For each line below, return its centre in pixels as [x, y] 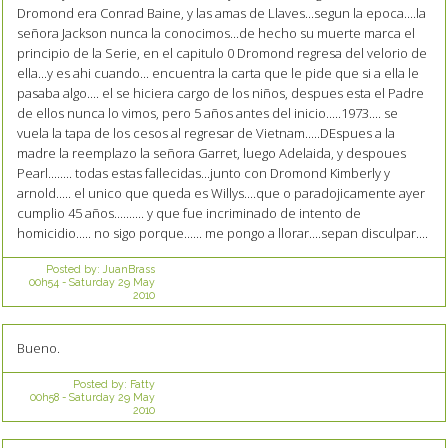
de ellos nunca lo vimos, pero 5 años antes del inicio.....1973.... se [207, 113]
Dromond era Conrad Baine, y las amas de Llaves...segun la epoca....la [221, 13]
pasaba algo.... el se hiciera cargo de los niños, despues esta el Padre [220, 93]
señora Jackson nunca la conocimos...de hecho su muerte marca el [215, 33]
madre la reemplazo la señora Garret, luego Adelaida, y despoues [211, 153]
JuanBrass [128, 269]
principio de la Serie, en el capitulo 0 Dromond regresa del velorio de [221, 53]
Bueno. [38, 348]
